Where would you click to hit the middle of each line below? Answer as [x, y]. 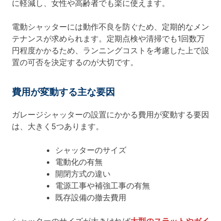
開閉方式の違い [83, 174]
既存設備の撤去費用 [91, 198]
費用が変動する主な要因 [63, 92]
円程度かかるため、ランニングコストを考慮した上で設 [110, 51]
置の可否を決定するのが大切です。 [75, 62]
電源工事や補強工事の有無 [103, 186]
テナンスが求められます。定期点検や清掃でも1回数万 [108, 39]
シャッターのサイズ [91, 150]
